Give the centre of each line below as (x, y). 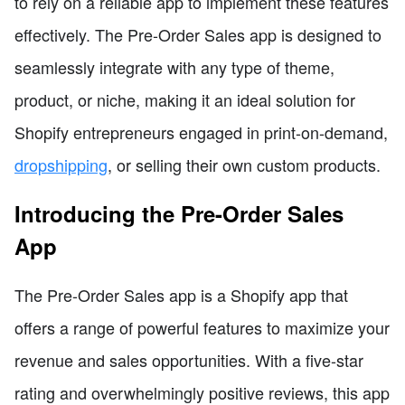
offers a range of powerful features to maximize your (202, 328)
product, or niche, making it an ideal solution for (185, 100)
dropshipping (61, 165)
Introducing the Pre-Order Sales (179, 214)
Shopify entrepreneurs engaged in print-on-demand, (201, 132)
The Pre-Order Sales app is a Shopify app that (181, 295)
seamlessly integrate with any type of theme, (174, 67)
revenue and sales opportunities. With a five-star (189, 360)
